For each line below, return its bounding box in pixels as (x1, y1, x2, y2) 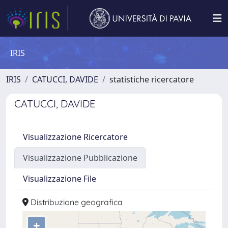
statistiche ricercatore (109, 74, 194, 85)
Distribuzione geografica (28, 197, 123, 207)
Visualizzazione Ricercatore (23, 131, 128, 142)
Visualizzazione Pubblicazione (23, 152, 137, 163)
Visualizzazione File (23, 173, 96, 184)
